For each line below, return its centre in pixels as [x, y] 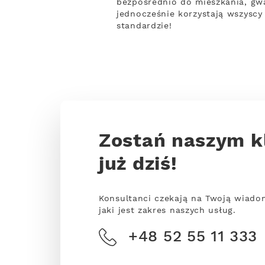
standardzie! [144, 26]
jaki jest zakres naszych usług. [167, 211]
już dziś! [138, 165]
